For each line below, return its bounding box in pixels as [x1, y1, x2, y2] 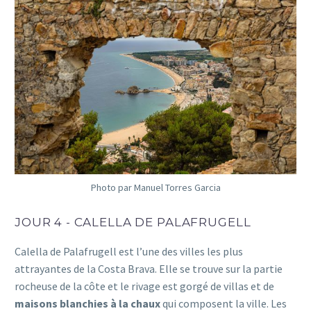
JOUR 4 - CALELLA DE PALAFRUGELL [15, 215, 251, 230]
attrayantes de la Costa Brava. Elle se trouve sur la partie [15, 262, 283, 276]
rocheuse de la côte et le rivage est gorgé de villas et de [15, 279, 274, 294]
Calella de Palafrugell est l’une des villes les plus [15, 244, 243, 259]
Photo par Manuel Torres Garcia [90, 181, 221, 194]
